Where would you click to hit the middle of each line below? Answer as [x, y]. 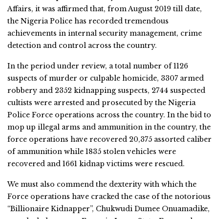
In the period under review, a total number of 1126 [98, 66]
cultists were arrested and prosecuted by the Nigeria [101, 102]
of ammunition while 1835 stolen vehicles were [92, 151]
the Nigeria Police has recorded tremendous [88, 21]
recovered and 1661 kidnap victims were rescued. [96, 164]
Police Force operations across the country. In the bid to [109, 115]
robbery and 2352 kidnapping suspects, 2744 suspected [106, 90]
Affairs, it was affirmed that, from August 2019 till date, [105, 9]
